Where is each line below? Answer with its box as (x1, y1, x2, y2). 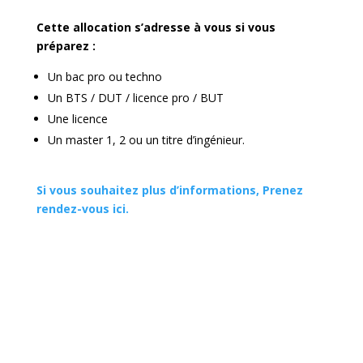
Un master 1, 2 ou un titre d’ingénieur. (47, 131, 248, 147)
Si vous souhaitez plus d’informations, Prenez (36, 181, 303, 198)
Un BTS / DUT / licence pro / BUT (47, 89, 224, 105)
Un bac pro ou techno (47, 68, 165, 84)
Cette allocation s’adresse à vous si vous (36, 19, 275, 35)
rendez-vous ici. (36, 200, 129, 216)
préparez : (36, 37, 96, 53)
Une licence (47, 110, 108, 126)
